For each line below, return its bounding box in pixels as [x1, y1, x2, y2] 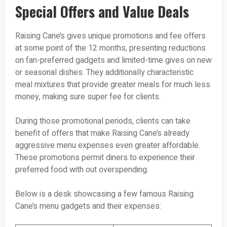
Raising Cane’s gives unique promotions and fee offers [15, 30, 206, 43]
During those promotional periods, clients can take [15, 115, 191, 128]
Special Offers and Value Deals [15, 1, 189, 22]
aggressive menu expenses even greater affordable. [15, 139, 200, 152]
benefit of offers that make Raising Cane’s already [15, 127, 190, 140]
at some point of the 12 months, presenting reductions [15, 42, 206, 55]
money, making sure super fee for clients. [15, 91, 161, 103]
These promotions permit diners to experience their [15, 152, 195, 164]
